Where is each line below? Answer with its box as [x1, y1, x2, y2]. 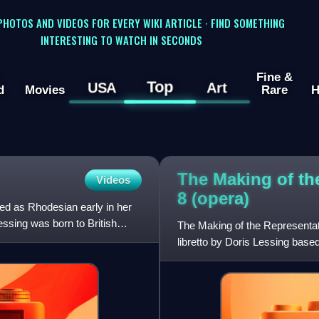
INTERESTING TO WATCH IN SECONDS [40, 31, 202, 48]
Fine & [256, 70, 293, 85]
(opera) [192, 189, 249, 209]
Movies [24, 83, 65, 98]
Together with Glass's [177, 251, 277, 264]
